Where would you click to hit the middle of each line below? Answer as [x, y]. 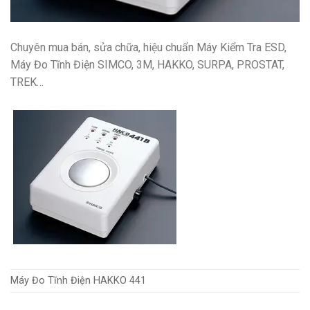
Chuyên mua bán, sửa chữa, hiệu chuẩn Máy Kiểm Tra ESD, [148, 48]
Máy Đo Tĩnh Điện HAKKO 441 [78, 281]
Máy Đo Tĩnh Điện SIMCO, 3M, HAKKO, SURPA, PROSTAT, [147, 65]
